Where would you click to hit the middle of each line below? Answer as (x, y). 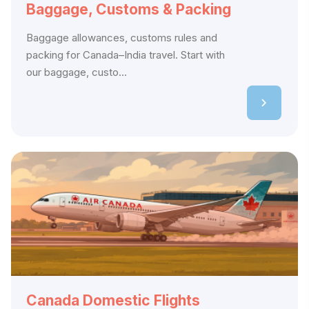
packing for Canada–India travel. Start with (126, 55)
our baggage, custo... (77, 72)
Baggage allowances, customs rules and (122, 38)
